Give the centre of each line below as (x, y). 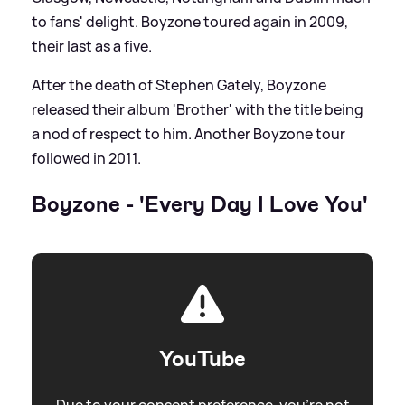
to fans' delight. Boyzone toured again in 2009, (190, 22)
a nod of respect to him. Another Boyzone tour (188, 134)
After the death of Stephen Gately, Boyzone (179, 85)
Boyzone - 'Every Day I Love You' (200, 205)
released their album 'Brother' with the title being (198, 110)
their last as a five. (92, 47)
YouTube (202, 359)
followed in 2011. (86, 159)
